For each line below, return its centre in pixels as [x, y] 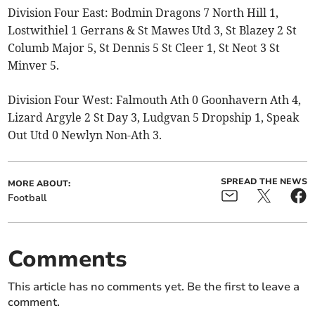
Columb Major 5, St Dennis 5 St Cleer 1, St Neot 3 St [144, 47]
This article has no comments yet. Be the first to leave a [154, 287]
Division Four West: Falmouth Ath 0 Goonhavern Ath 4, [155, 99]
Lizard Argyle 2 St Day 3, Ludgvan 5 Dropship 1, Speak [154, 117]
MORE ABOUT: [39, 183]
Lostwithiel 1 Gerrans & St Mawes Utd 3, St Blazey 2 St [153, 30]
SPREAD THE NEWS [264, 181]
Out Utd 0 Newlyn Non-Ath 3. [85, 135]
